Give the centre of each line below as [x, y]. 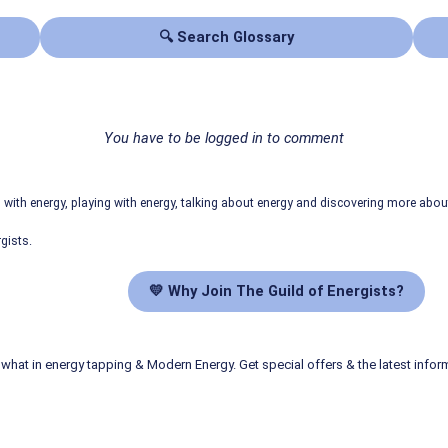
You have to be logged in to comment [224, 138]
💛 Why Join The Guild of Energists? [276, 291]
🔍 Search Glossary [226, 37]
